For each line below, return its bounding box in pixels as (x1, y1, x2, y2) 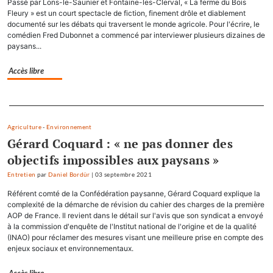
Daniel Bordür (48, 171, 90, 179)
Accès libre (9, 66, 44, 76)
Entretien (7, 171, 36, 179)
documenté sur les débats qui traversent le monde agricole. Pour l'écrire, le (7, 19, 260, 29)
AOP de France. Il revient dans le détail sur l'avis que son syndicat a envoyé (7, 211, 263, 221)
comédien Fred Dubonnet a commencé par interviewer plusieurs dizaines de (7, 30, 265, 40)
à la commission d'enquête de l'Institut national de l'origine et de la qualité (7, 222, 257, 232)
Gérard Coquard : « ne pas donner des (7, 135, 233, 152)
